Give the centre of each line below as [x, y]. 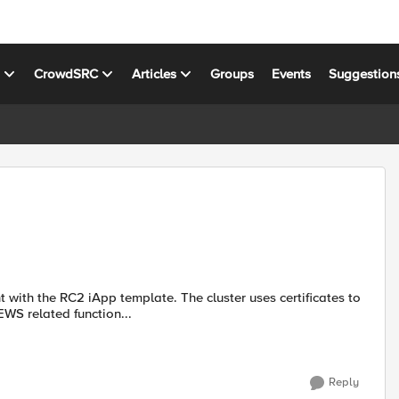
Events [292, 73]
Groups [232, 73]
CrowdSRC [66, 73]
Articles [155, 73]
